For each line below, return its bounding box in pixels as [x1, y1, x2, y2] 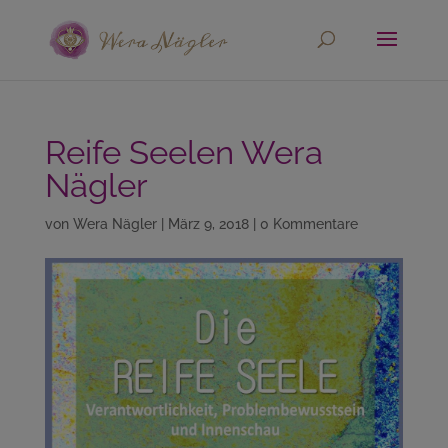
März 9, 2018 [167, 216, 249, 232]
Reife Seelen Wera [44, 133, 323, 172]
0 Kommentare [259, 216, 358, 232]
